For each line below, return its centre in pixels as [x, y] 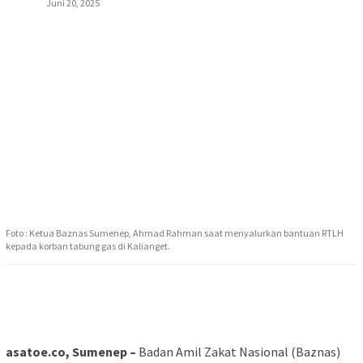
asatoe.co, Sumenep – [71, 352]
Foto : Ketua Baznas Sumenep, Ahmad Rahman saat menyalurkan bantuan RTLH [175, 233]
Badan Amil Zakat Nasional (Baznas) [238, 352]
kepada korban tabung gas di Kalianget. [88, 246]
